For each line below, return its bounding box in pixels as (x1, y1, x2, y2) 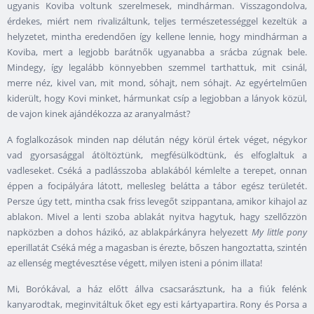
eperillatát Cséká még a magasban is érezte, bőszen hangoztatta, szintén (7, 241, 307, 254)
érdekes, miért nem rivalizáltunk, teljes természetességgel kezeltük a (7, 15, 307, 28)
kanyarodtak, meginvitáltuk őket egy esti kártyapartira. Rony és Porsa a (7, 298, 307, 311)
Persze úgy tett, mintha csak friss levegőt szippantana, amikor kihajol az (7, 195, 307, 208)
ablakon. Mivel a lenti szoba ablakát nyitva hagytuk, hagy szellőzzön (7, 210, 307, 224)
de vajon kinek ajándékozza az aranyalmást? (7, 107, 191, 121)
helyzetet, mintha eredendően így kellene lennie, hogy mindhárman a (7, 30, 307, 43)
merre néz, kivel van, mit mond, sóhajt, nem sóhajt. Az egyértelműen (7, 76, 307, 90)
